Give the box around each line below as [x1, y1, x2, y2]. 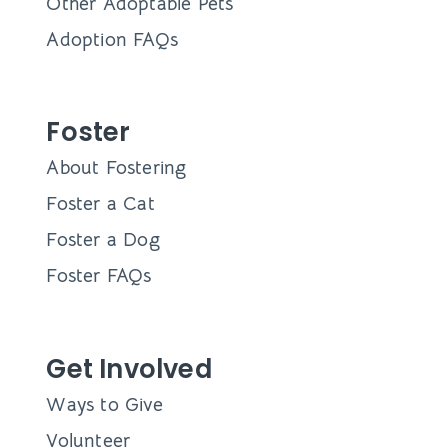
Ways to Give [46, 391, 163, 417]
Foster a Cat [46, 191, 155, 217]
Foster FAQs [46, 263, 152, 289]
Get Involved [46, 350, 212, 387]
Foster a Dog [46, 227, 160, 253]
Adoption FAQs [46, 26, 178, 52]
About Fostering [46, 155, 187, 181]
